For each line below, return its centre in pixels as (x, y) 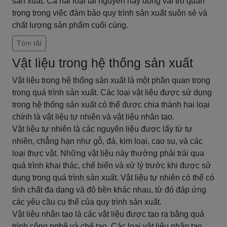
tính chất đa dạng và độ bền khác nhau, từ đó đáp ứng (109, 190)
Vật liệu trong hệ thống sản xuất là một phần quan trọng (111, 80)
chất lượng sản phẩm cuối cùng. (70, 25)
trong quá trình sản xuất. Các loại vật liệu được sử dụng (112, 92)
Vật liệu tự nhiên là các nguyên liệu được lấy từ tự (102, 129)
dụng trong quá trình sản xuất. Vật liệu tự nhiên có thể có (113, 178)
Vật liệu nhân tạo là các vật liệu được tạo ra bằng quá (108, 214)
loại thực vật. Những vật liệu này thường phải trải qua (108, 153)
